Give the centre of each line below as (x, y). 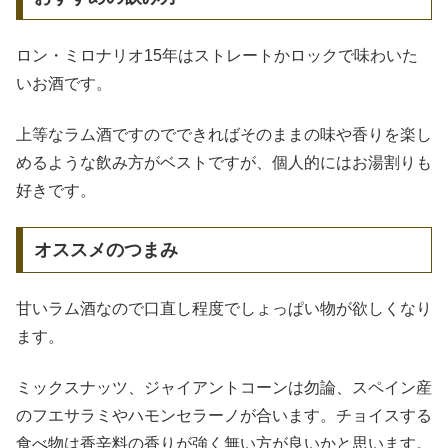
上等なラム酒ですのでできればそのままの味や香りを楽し (224, 134)
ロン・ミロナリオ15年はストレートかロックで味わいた (217, 56)
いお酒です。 (64, 84)
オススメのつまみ (105, 249)
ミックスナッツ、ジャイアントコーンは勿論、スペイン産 (224, 387)
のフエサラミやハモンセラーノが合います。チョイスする (224, 415)
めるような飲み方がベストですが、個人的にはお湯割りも (224, 162)
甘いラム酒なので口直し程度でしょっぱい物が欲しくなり (224, 309)
